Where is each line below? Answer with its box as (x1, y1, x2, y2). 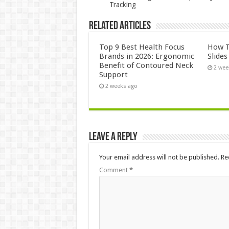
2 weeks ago (105, 82, 138, 89)
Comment (99, 166, 129, 174)
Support (99, 70, 128, 79)
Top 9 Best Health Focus (99, 42, 185, 52)
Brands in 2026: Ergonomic (99, 51, 194, 61)
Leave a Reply (88, 131, 138, 143)
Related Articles (88, 20, 151, 32)
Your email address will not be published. (99, 153, 219, 161)
